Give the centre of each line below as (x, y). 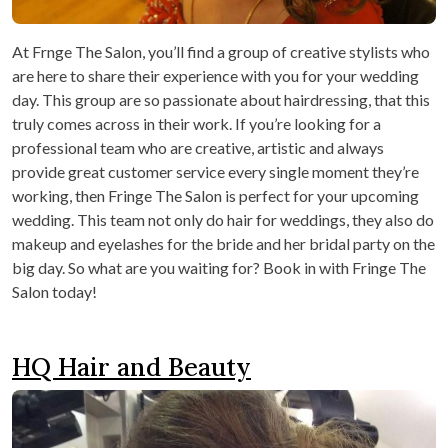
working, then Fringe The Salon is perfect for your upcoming (215, 196)
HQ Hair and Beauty (131, 367)
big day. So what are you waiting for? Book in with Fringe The (219, 268)
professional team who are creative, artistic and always (198, 148)
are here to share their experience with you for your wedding (215, 76)
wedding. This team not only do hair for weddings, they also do (223, 220)
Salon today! (54, 292)
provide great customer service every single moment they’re (215, 172)
